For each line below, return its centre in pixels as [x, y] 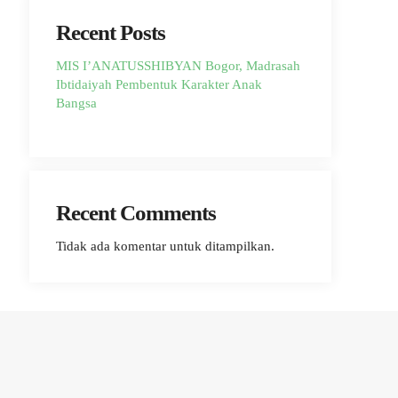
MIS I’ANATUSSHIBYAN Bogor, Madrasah [178, 66]
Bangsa [76, 103]
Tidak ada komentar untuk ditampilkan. [165, 246]
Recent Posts [111, 32]
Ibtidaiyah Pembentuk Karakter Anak [159, 84]
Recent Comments [136, 213]
